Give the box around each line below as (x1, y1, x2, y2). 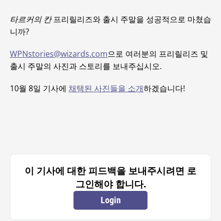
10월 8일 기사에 (10, 83, 69, 94)
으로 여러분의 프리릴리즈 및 (108, 48, 208, 59)
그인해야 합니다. (75, 178, 146, 190)
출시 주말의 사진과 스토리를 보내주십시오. (10, 61, 162, 72)
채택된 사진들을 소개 (69, 83, 144, 94)
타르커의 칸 (10, 14, 51, 25)
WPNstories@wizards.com (10, 48, 108, 59)
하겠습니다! (144, 83, 185, 94)
